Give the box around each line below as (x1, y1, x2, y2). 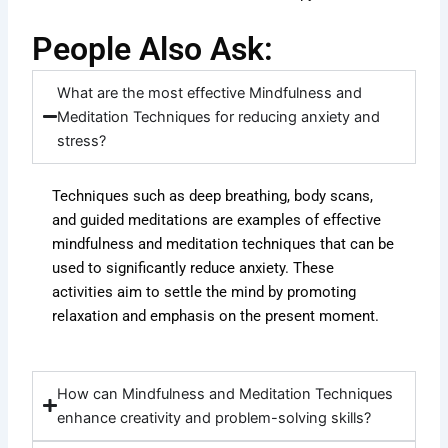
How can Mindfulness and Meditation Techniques (56, 384, 393, 403)
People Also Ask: (32, 29, 274, 68)
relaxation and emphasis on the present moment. (52, 306, 380, 325)
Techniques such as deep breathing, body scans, (52, 186, 374, 205)
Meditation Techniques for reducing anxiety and (56, 107, 380, 126)
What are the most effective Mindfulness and (56, 83, 362, 102)
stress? (56, 131, 106, 150)
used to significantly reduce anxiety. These (52, 258, 335, 277)
